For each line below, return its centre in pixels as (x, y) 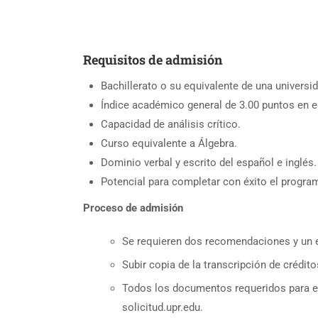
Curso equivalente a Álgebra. (169, 143)
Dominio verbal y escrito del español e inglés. (209, 162)
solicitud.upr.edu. (163, 307)
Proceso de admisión (133, 208)
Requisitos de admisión (153, 59)
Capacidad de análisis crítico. (171, 124)
